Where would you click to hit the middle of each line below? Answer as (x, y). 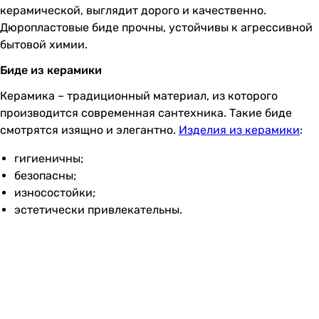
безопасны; (45, 175)
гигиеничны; (49, 158)
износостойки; (55, 192)
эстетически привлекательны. (98, 209)
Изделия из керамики (239, 130)
